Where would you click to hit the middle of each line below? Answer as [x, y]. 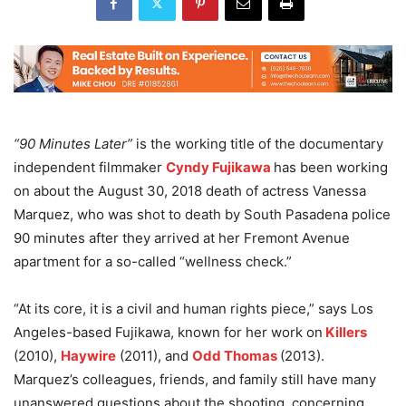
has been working [331, 168]
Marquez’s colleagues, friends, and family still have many [195, 380]
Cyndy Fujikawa [218, 168]
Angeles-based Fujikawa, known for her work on [168, 333]
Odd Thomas [235, 356]
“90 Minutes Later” [73, 144]
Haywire [88, 356]
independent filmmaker [90, 168]
